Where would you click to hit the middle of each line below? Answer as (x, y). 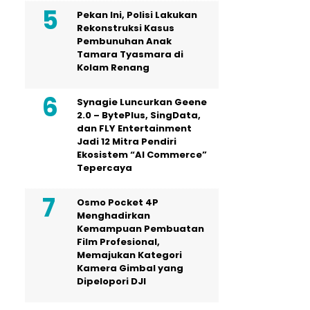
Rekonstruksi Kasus (126, 28)
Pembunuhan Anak (124, 41)
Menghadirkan (113, 215)
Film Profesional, (118, 241)
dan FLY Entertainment (134, 128)
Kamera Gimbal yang (130, 268)
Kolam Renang (113, 67)
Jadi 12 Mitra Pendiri (127, 141)
